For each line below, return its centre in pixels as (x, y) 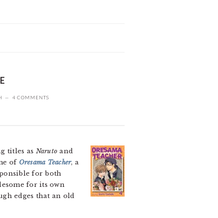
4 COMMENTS (31, 97)
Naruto (47, 151)
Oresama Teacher (45, 162)
